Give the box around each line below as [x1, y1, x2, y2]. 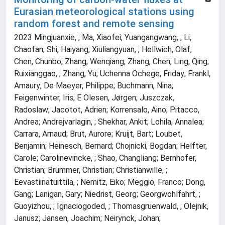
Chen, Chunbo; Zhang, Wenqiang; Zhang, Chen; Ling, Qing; [14, 57, 209, 67]
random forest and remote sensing [14, 18, 174, 30]
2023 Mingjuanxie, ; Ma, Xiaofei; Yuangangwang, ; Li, [14, 33, 191, 43]
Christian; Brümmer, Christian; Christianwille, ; [14, 165, 167, 175]
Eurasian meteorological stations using [14, 6, 194, 18]
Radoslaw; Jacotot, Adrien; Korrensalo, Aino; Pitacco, [14, 105, 199, 115]
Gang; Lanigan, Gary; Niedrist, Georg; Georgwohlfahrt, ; [14, 189, 200, 199]
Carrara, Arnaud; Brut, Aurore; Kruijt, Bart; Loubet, [14, 129, 182, 139]
